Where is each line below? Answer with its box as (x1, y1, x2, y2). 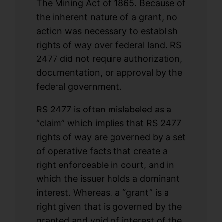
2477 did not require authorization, (36, 54, 182, 64)
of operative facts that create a (36, 146, 167, 157)
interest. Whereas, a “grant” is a (36, 187, 169, 198)
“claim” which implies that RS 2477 (36, 118, 181, 129)
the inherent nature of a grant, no (36, 12, 177, 23)
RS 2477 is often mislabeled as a (36, 104, 171, 115)
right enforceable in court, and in (36, 160, 174, 170)
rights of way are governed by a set (36, 132, 186, 143)
